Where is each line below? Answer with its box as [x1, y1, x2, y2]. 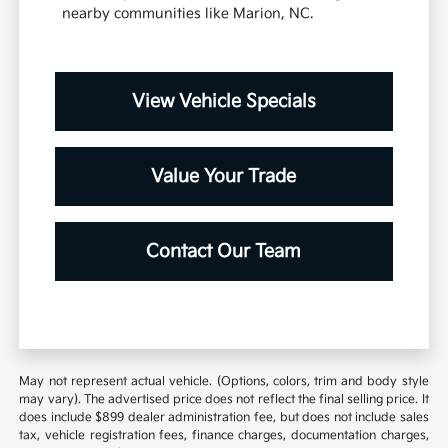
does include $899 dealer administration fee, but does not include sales [19, 410, 429, 426]
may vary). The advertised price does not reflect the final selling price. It [19, 392, 429, 408]
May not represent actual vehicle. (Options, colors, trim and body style [19, 374, 429, 390]
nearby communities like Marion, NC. [62, 5, 314, 23]
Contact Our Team [146, 241, 302, 263]
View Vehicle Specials [131, 91, 316, 113]
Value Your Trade [151, 166, 297, 188]
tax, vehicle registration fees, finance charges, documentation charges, [19, 428, 429, 444]
